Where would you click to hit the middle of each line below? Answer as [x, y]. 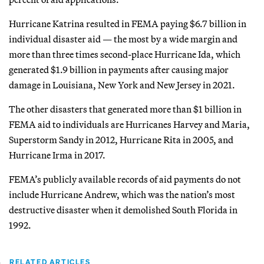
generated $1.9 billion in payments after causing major [119, 69]
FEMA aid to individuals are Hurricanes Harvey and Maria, [129, 124]
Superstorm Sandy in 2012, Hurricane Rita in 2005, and [121, 139]
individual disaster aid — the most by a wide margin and [123, 39]
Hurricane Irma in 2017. [57, 155]
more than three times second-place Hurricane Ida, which [125, 54]
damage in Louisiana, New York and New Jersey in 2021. [122, 85]
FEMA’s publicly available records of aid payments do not [125, 179]
